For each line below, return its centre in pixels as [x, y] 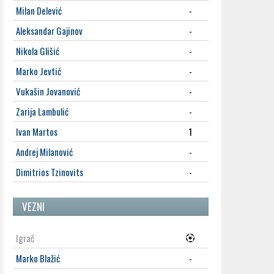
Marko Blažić [38, 258]
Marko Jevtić [39, 71]
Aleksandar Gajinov [49, 31]
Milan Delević [39, 10]
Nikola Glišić [38, 51]
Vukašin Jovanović [48, 91]
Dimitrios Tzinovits [50, 172]
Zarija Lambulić [42, 111]
